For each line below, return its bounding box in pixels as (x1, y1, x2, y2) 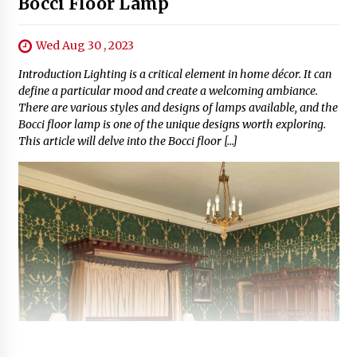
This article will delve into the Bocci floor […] (18, 134, 237, 149)
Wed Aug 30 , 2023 (35, 38, 134, 53)
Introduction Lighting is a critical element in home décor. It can (18, 67, 331, 82)
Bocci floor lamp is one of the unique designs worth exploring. (18, 117, 326, 132)
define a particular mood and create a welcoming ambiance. (18, 84, 318, 99)
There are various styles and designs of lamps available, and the (18, 100, 338, 116)
